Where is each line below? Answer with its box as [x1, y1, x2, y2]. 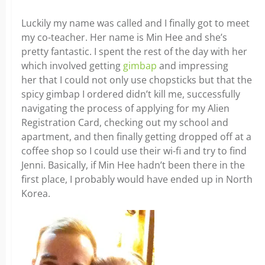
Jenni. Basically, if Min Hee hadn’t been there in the [21, 159, 245, 172]
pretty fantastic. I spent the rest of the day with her [21, 45, 247, 58]
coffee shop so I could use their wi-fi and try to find [21, 144, 247, 157]
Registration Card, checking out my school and [21, 116, 228, 129]
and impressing [157, 59, 228, 72]
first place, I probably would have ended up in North [21, 173, 253, 186]
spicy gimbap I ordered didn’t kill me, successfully [21, 88, 240, 101]
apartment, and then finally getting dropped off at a [21, 130, 251, 143]
